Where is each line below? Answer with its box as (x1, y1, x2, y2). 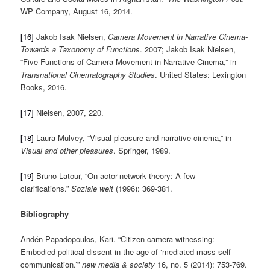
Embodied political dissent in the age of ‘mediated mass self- (20, 246, 234, 258)
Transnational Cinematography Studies (20, 68, 155, 80)
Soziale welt (71, 183, 114, 195)
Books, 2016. (20, 81, 67, 93)
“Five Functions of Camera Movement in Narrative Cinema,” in (20, 55, 237, 67)
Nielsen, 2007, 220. (34, 106, 104, 118)
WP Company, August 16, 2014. (20, 5, 133, 17)
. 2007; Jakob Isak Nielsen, (140, 43, 236, 55)
